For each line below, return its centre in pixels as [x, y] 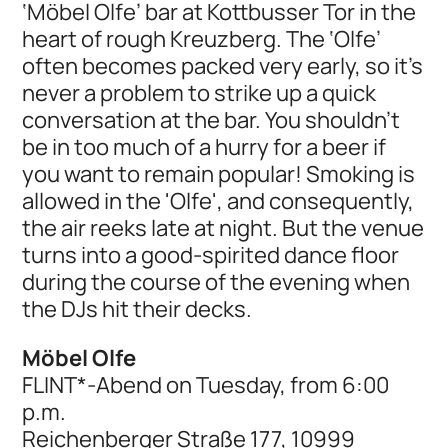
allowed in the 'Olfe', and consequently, [218, 201]
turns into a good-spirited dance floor [211, 255]
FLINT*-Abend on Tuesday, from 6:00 [206, 385]
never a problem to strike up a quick [199, 93]
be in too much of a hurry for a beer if [204, 147]
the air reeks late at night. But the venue [223, 228]
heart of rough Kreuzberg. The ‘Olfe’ [202, 39]
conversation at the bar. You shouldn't [211, 120]
